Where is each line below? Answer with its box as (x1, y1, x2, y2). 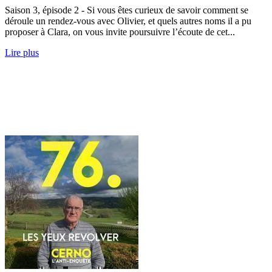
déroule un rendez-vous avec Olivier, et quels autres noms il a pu (5, 15, 251, 26)
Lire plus (5, 47, 39, 58)
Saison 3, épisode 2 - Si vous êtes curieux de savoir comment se (5, 4, 248, 15)
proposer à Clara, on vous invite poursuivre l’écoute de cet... (5, 26, 235, 37)
